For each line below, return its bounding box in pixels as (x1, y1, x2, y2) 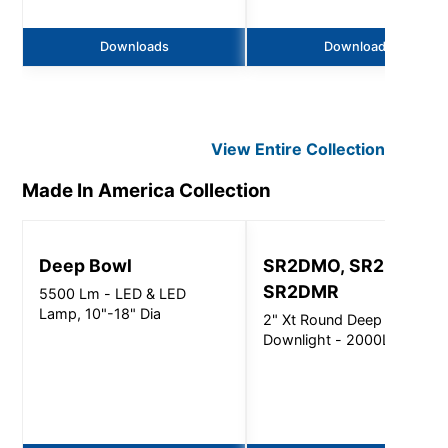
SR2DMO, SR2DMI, (263, 255, 424, 277)
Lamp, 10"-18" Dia (39, 305, 162, 323)
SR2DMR (263, 281, 340, 303)
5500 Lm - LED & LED (39, 285, 187, 303)
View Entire (211, 138, 307, 159)
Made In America (22, 178, 176, 202)
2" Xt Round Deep (263, 311, 383, 329)
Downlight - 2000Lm (263, 331, 404, 349)
